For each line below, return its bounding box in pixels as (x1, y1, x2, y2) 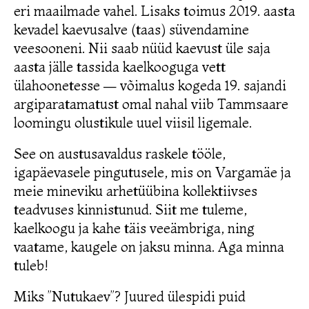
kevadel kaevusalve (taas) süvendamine (14, 20, 249, 38)
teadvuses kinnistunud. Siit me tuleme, (14, 201, 247, 219)
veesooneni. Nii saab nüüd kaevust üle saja (14, 39, 270, 57)
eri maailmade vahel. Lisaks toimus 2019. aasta (14, 1, 295, 19)
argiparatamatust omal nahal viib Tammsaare (14, 94, 288, 112)
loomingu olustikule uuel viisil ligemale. (14, 113, 252, 131)
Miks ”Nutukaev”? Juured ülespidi (14, 288, 219, 306)
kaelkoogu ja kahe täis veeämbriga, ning (14, 219, 255, 237)
